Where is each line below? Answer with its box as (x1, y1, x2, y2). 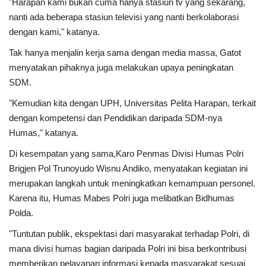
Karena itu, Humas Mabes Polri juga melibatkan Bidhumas (9, 193, 235, 204)
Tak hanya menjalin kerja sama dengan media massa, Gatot (9, 47, 241, 58)
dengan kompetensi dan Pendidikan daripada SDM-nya (9, 113, 222, 123)
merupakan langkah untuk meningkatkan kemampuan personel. (9, 178, 255, 189)
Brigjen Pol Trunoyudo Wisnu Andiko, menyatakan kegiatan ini (9, 163, 248, 174)
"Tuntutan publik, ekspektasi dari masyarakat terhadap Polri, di (9, 229, 249, 239)
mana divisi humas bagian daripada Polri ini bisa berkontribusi (9, 243, 246, 254)
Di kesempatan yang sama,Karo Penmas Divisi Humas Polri (9, 148, 243, 159)
